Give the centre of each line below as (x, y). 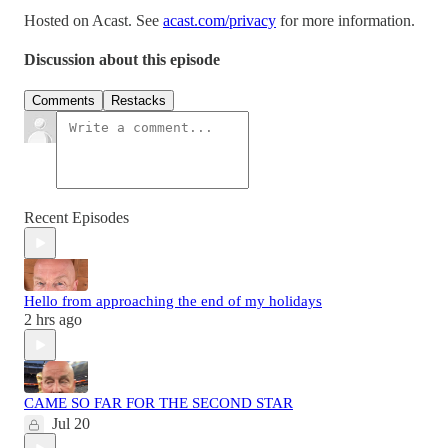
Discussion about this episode (122, 60)
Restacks (138, 101)
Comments (63, 101)
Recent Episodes (76, 218)
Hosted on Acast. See (93, 20)
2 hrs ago (53, 320)
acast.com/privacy (219, 20)
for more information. (345, 20)
